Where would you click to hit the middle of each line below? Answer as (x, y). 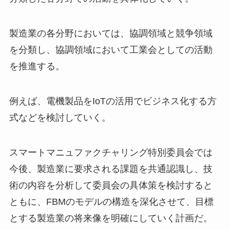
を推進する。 (37, 66)
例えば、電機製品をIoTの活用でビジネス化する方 (113, 101)
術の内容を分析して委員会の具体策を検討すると (111, 185)
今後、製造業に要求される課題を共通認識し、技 (111, 169)
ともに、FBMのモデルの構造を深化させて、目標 (111, 202)
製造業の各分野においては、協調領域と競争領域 (111, 34)
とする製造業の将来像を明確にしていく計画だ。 (111, 218)
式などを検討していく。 (60, 117)
